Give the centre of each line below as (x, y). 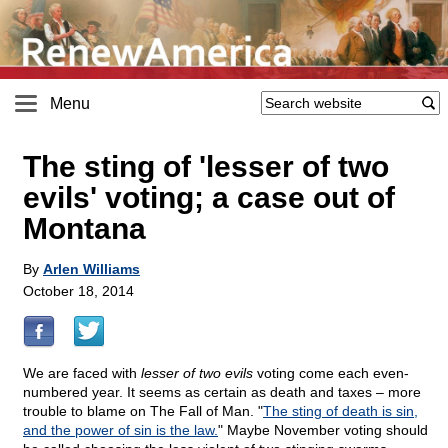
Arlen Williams (91, 269)
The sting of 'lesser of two (206, 167)
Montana (84, 229)
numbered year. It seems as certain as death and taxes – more (222, 392)
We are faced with (82, 373)
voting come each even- (331, 373)
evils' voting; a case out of (209, 198)
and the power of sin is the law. (120, 430)
